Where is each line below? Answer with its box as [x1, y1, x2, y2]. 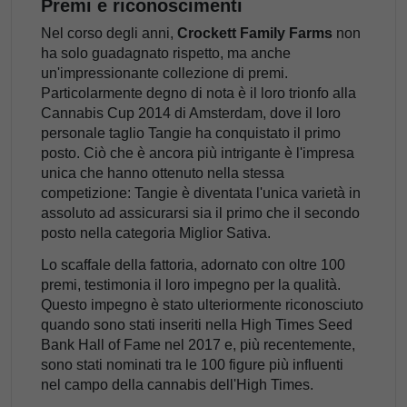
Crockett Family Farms [177, 25, 333, 41]
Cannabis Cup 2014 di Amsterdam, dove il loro [41, 104, 341, 121]
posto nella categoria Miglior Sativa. [41, 224, 271, 241]
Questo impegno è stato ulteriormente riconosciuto [41, 296, 363, 313]
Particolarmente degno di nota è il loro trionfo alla [41, 84, 356, 101]
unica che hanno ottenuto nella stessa [41, 164, 284, 181]
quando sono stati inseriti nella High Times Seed [41, 316, 352, 333]
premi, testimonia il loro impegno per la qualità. [41, 276, 341, 293]
